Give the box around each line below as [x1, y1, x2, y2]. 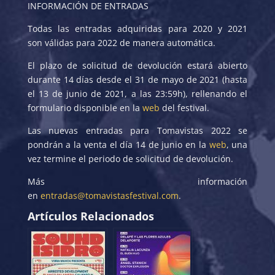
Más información [27, 175, 248, 187]
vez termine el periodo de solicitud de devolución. [27, 152, 233, 165]
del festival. [159, 101, 209, 114]
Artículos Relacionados [27, 208, 154, 223]
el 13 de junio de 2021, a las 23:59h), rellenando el [27, 87, 248, 99]
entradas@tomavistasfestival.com [40, 189, 179, 201]
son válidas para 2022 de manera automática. [27, 36, 215, 48]
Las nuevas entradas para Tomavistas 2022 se [27, 124, 248, 136]
